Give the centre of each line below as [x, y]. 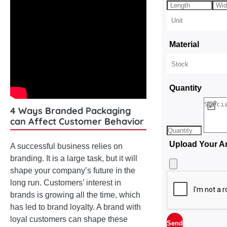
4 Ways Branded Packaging [70, 111]
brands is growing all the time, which [75, 195]
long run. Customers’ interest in [66, 183]
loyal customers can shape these [69, 219]
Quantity [186, 88]
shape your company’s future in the [73, 171]
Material [184, 44]
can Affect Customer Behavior [77, 121]
